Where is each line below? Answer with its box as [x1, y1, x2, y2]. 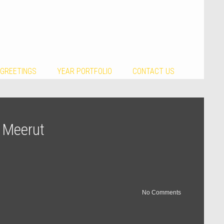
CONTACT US [132, 66, 174, 76]
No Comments [141, 188, 181, 196]
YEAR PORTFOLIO [56, 66, 112, 76]
